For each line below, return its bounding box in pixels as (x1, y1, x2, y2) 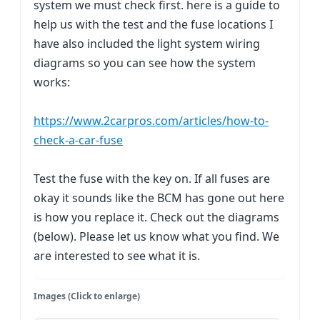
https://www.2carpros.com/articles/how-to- (34, 113, 269, 129)
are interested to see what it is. (34, 248, 200, 264)
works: (34, 74, 70, 90)
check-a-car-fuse (34, 132, 123, 148)
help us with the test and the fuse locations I (34, 16, 273, 32)
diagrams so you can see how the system (34, 55, 256, 71)
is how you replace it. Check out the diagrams (34, 209, 279, 225)
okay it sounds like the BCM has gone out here (34, 190, 284, 206)
